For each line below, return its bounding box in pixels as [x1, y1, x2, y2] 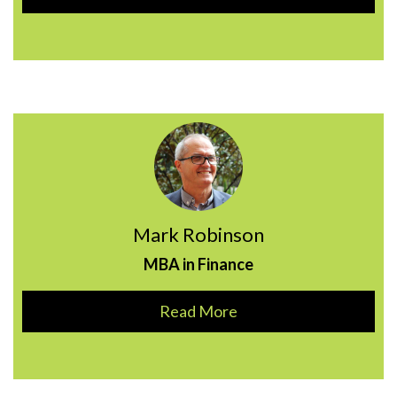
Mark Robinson [133, 222, 264, 246]
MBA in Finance [144, 253, 253, 274]
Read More [160, 300, 237, 321]
